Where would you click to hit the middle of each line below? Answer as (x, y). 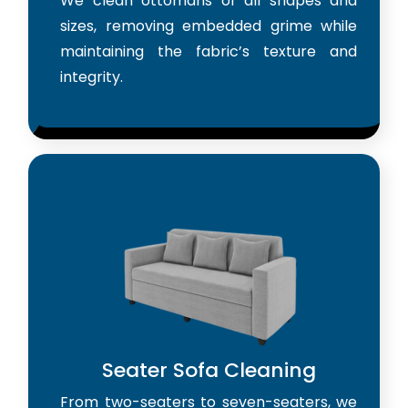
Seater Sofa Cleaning (209, 371)
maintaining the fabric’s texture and (209, 52)
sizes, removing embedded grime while (209, 26)
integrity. (92, 77)
